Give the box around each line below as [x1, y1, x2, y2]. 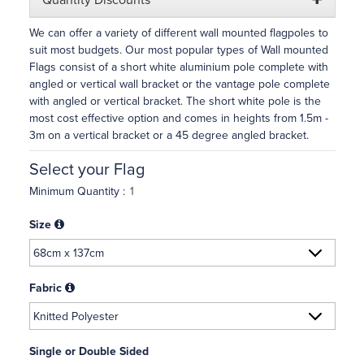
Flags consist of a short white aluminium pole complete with [28, 60, 328, 75]
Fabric [28, 281, 62, 296]
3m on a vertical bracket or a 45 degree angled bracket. [28, 128, 309, 143]
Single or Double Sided [28, 344, 149, 359]
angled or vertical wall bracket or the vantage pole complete [28, 77, 330, 92]
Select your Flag [28, 160, 145, 180]
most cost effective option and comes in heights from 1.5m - [28, 111, 328, 126]
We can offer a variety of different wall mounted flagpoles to [28, 26, 328, 41]
